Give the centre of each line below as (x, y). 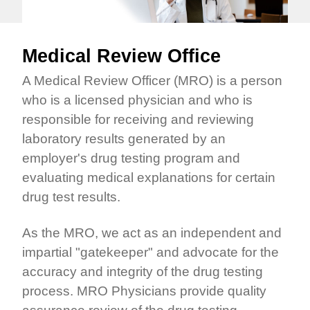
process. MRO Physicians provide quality (144, 291)
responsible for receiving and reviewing (138, 119)
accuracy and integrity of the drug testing (143, 272)
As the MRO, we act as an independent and (152, 233)
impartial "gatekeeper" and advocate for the (151, 252)
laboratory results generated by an (124, 139)
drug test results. (71, 197)
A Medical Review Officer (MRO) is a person (152, 81)
